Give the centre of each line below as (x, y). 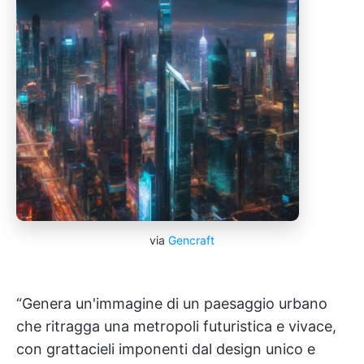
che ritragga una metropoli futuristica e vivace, (176, 326)
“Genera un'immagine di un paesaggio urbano (172, 303)
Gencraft (191, 240)
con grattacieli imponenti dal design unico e (166, 349)
